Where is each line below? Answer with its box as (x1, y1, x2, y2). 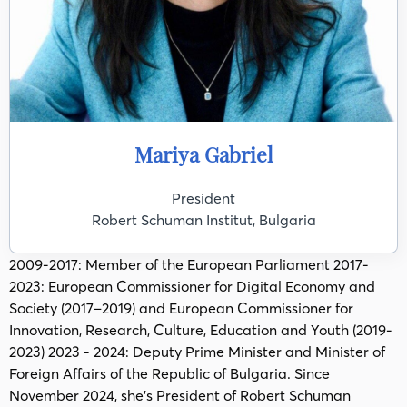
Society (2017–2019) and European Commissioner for (9, 299, 353, 317)
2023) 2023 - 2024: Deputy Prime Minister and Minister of (9, 342, 385, 361)
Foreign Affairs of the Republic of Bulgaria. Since (9, 364, 330, 382)
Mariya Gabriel (134, 140, 273, 168)
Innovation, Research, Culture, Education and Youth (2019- (9, 321, 392, 339)
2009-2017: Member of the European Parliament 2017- (9, 255, 369, 273)
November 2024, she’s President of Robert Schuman (9, 386, 351, 404)
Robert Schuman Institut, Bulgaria (91, 211, 316, 229)
